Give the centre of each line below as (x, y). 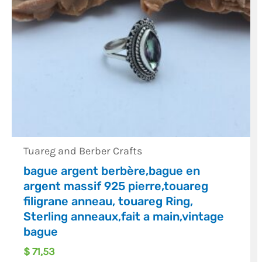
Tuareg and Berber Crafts (83, 151)
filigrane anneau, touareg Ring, (108, 201)
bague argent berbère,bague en (112, 171)
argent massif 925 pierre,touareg (116, 186)
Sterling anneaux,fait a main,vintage (124, 217)
